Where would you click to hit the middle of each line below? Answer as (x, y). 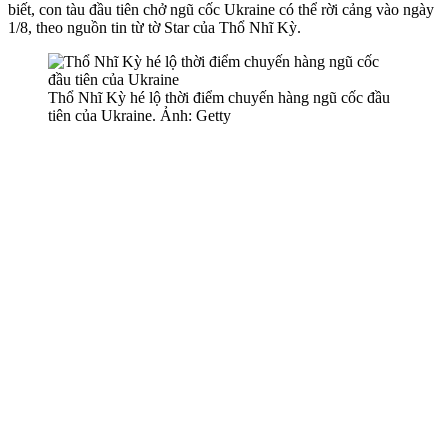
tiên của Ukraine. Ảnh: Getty (139, 115)
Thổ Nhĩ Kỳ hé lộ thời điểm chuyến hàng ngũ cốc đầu (219, 97)
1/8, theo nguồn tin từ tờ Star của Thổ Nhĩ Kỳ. (154, 27)
